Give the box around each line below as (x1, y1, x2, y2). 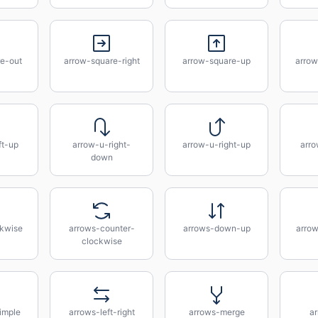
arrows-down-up (182, 223, 251, 234)
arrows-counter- (68, 223, 135, 234)
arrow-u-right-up (182, 139, 251, 150)
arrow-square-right (63, 55, 140, 66)
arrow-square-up (182, 55, 251, 66)
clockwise (81, 236, 122, 246)
